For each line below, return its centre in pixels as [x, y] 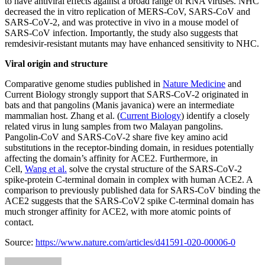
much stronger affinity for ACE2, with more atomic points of [118, 212]
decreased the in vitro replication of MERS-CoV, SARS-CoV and [127, 12]
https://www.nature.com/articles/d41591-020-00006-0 [135, 243]
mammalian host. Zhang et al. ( [62, 116]
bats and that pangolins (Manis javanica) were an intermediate [119, 105]
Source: [20, 243]
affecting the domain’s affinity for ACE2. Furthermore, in [111, 159]
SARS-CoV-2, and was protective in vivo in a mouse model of [122, 22]
